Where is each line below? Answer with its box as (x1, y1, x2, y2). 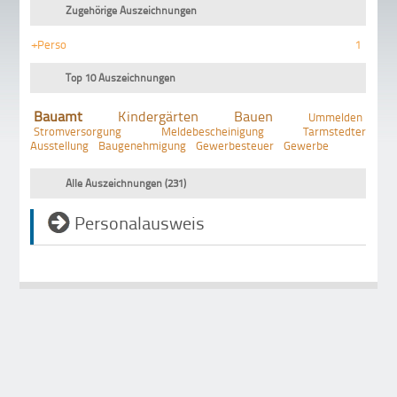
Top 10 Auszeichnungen (66, 69, 176, 85)
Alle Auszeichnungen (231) (66, 175, 187, 191)
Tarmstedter (303, 122, 367, 139)
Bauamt (34, 105, 83, 126)
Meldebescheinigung (160, 122, 264, 139)
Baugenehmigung (98, 136, 187, 153)
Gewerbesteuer (196, 136, 275, 153)
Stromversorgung (34, 122, 122, 139)
